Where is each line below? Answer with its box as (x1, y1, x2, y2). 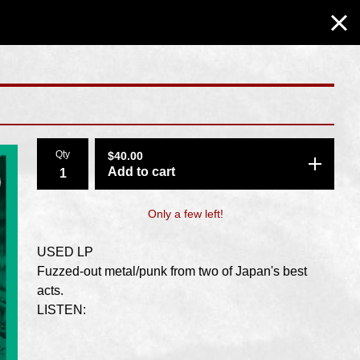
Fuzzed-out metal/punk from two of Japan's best (37, 264, 307, 278)
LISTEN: (37, 303, 86, 317)
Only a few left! (148, 207, 223, 220)
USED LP (37, 245, 93, 259)
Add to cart (108, 165, 175, 178)
